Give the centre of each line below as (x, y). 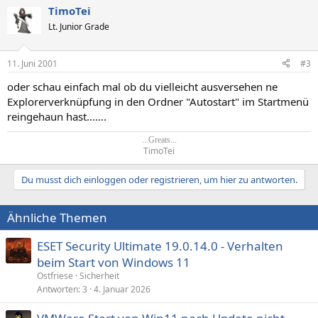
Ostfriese (55, 275)
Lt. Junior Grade (79, 27)
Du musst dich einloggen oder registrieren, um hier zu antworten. (159, 179)
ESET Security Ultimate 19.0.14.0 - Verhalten (160, 246)
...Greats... (159, 139)
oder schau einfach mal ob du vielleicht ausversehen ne (142, 86)
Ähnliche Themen (57, 217)
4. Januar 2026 (122, 289)
